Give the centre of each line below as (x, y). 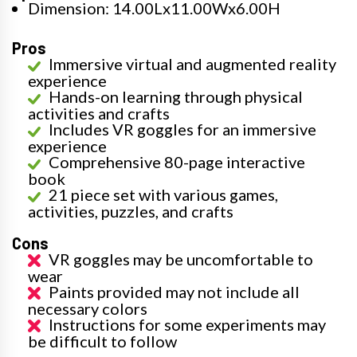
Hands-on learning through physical (176, 97)
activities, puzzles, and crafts (131, 212)
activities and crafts (99, 114)
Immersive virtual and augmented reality (192, 64)
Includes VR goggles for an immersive (182, 129)
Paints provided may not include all (174, 292)
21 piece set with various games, (163, 195)
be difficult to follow (102, 341)
